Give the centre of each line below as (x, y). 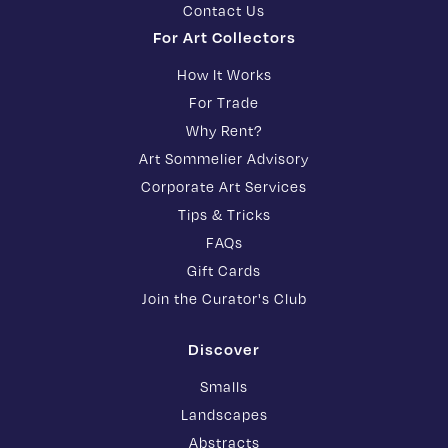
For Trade (224, 103)
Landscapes (224, 415)
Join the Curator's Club (224, 299)
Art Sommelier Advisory (224, 159)
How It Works (224, 75)
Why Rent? (224, 131)
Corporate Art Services (224, 187)
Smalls (224, 387)
